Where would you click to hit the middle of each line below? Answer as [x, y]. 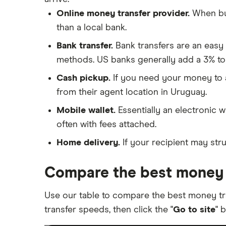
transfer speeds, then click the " [109, 210]
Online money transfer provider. [124, 13]
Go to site [194, 210]
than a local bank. [92, 27]
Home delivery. [88, 143]
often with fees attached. [106, 124]
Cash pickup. [83, 78]
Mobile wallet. [86, 110]
